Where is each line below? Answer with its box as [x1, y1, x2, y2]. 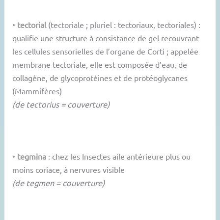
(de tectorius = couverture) [12, 99, 110, 109]
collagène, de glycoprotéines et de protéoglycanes [12, 72, 188, 82]
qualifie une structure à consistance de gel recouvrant [12, 32, 199, 43]
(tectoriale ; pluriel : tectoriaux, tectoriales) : [46, 19, 201, 29]
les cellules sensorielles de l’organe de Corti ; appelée [12, 46, 199, 56]
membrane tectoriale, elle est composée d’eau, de [12, 59, 188, 69]
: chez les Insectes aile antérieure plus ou [46, 151, 191, 162]
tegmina [17, 151, 47, 162]
